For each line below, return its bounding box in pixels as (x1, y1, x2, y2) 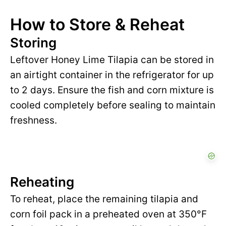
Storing (10, 35, 56, 51)
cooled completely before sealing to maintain (10, 99, 215, 111)
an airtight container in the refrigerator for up (10, 69, 214, 81)
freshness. (10, 115, 57, 127)
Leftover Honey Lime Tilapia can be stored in (10, 54, 214, 66)
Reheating (10, 174, 74, 190)
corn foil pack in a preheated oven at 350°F (10, 208, 207, 220)
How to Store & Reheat (10, 15, 185, 35)
